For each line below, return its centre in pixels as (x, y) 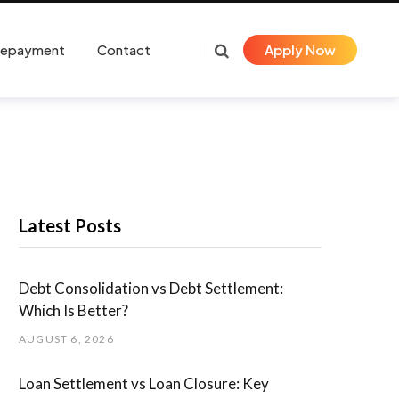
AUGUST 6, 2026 (66, 338)
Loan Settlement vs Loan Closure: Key (144, 383)
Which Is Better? (75, 310)
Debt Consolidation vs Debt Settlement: (151, 288)
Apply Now (300, 49)
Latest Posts (70, 225)
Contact (124, 49)
